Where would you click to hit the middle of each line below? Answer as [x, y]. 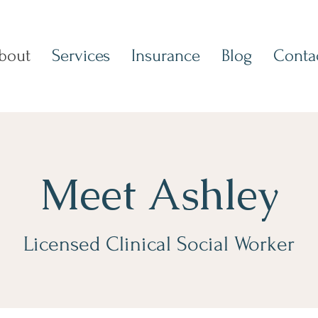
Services [81, 56]
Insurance [165, 56]
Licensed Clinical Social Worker [159, 244]
